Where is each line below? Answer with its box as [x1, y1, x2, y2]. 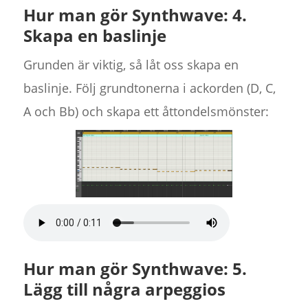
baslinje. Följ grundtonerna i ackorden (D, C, [23, 80, 276, 97]
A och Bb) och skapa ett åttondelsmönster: [23, 103, 269, 120]
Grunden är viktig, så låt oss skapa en [23, 56, 239, 74]
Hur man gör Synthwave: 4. [23, 3, 247, 27]
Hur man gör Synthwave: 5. [23, 257, 247, 280]
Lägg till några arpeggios [23, 278, 225, 301]
